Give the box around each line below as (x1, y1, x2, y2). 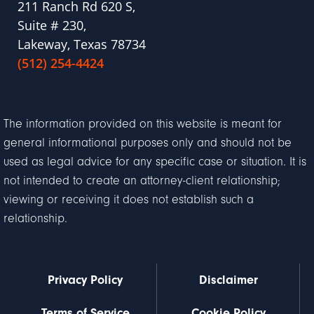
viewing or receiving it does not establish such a (4, 193, 254, 207)
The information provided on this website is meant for (4, 117, 282, 132)
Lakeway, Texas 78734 (18, 36, 146, 53)
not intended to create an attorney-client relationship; (4, 174, 280, 189)
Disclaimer (198, 273, 258, 288)
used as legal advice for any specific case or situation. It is (4, 155, 306, 170)
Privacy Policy (48, 273, 123, 288)
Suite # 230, (18, 17, 86, 34)
